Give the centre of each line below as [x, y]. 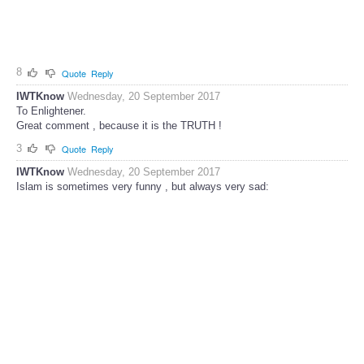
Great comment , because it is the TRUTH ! [119, 125]
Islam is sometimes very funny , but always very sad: [143, 187]
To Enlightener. [51, 110]
